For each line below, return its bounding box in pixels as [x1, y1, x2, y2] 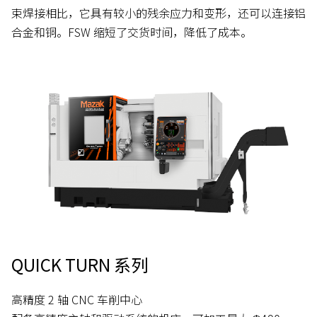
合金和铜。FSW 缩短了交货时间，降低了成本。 [11, 23, 252, 41]
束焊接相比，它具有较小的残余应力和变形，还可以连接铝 [11, 4, 306, 22]
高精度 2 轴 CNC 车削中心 [11, 290, 142, 308]
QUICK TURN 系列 [11, 251, 148, 277]
